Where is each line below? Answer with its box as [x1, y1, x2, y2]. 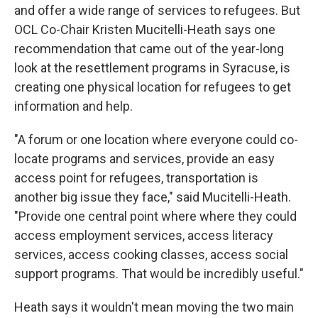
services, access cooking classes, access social [14, 247, 288, 263]
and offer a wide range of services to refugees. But [14, 3, 300, 18]
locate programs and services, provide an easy [14, 151, 275, 167]
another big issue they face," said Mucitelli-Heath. [14, 190, 291, 205]
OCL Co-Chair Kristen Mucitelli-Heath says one [14, 22, 275, 38]
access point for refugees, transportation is [14, 170, 258, 186]
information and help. [14, 99, 133, 114]
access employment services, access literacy [14, 228, 273, 243]
